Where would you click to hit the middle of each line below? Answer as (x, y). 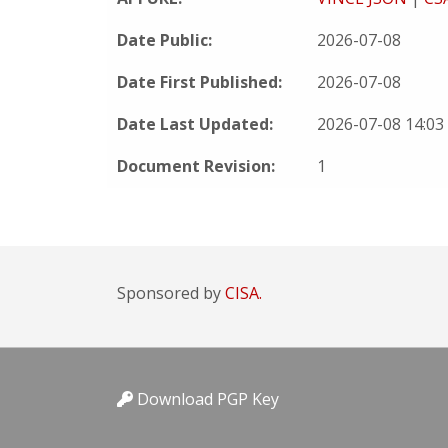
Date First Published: (199, 82)
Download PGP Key (206, 399)
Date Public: (164, 40)
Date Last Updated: (195, 124)
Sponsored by (171, 293)
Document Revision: (196, 166)
